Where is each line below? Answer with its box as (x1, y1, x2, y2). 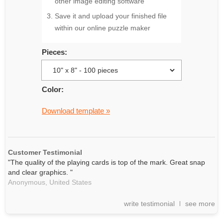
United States (49, 178, 92, 186)
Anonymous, (8, 178, 47, 186)
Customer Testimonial (8, 148, 82, 156)
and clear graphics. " (8, 168, 73, 176)
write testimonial (124, 200, 175, 208)
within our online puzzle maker (55, 24, 150, 32)
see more (185, 200, 215, 208)
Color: (42, 85, 64, 94)
